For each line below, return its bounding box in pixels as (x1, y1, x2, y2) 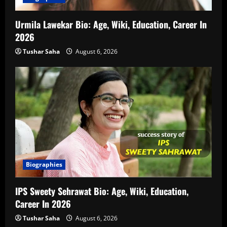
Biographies (26, 160, 63, 169)
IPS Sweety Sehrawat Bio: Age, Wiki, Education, (15, 184, 188, 198)
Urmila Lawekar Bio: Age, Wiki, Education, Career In (15, 18, 207, 31)
